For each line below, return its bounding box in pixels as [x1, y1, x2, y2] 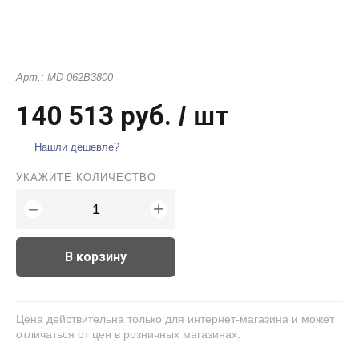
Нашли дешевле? [34, 141, 119, 153]
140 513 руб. [16, 100, 171, 131]
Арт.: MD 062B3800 [16, 71, 113, 83]
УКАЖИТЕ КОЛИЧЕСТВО [16, 171, 156, 184]
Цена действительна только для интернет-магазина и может [16, 313, 334, 325]
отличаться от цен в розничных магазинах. [16, 328, 240, 341]
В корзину [65, 249, 127, 264]
